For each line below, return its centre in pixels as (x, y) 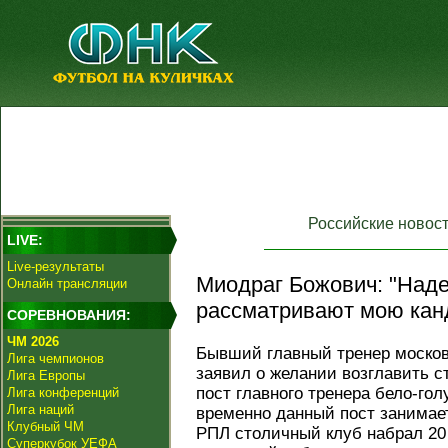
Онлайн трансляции (67, 283)
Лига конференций (63, 392)
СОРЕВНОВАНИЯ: (69, 315)
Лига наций (40, 409)
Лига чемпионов (55, 358)
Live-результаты (55, 266)
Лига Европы (46, 375)
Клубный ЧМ (45, 426)
